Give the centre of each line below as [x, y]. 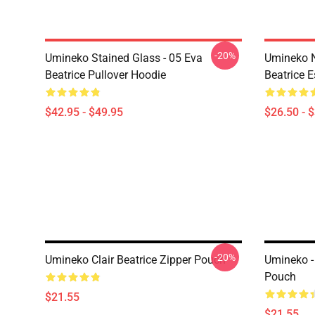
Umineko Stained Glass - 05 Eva [124, 58]
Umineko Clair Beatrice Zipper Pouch [135, 260]
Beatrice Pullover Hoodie [105, 75]
